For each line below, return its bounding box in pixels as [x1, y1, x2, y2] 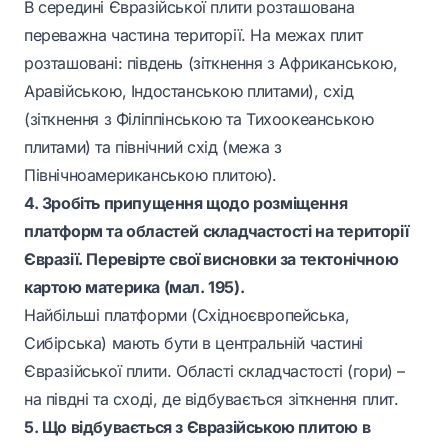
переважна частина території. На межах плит [24, 25, 363, 45]
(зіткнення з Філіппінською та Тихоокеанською [24, 109, 374, 129]
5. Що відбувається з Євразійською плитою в [24, 417, 371, 437]
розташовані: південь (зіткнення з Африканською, [24, 53, 398, 73]
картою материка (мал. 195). [24, 277, 245, 297]
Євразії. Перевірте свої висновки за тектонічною [24, 249, 399, 269]
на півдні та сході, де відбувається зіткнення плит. [24, 389, 399, 409]
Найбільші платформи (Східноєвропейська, [24, 305, 350, 325]
